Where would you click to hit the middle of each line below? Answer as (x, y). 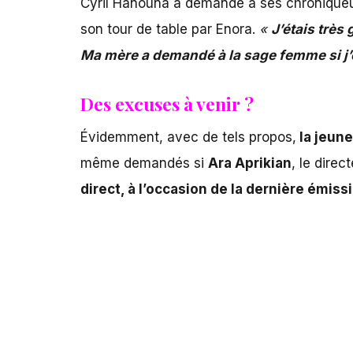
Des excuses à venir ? (167, 104)
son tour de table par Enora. (170, 30)
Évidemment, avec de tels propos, (188, 137)
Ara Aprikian (250, 163)
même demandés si (144, 163)
